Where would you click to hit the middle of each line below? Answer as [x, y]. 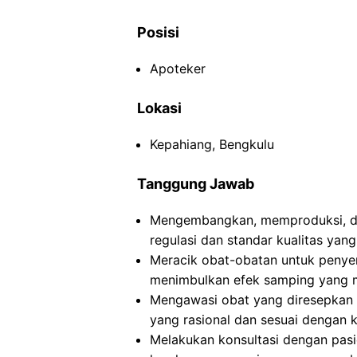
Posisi [158, 32]
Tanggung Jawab [196, 184]
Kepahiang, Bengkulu [212, 144]
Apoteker [178, 69]
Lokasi [159, 108]
